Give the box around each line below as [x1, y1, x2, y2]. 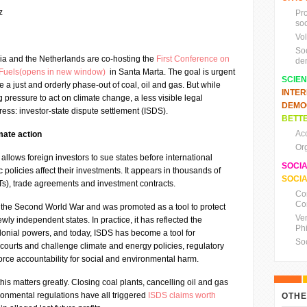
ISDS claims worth [148, 291, 216, 300]
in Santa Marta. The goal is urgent [108, 67, 235, 77]
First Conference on [156, 54, 230, 64]
